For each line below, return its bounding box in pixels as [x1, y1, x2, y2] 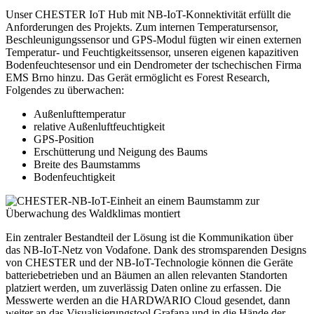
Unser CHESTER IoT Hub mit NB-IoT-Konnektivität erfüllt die [6, 8, 291, 20]
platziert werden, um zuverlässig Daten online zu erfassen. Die [6, 281, 281, 294]
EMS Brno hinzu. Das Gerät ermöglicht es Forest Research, [6, 71, 270, 83]
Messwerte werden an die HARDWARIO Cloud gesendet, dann [6, 294, 290, 306]
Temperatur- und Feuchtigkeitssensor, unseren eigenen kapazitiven [6, 46, 299, 58]
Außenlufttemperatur [34, 107, 125, 120]
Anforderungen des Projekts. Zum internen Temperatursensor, [6, 20, 278, 33]
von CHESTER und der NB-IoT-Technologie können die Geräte [6, 256, 293, 268]
